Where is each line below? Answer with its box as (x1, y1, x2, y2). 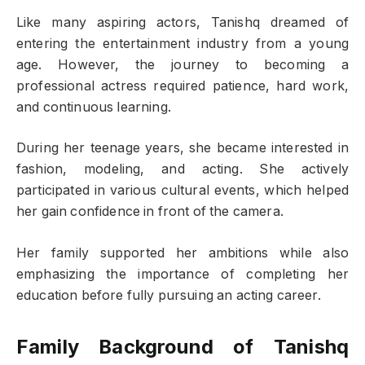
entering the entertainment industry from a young (16, 35, 349, 51)
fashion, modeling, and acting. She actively (16, 161, 349, 178)
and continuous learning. (16, 99, 171, 115)
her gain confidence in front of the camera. (16, 204, 284, 220)
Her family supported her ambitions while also (16, 244, 349, 261)
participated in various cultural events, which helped (16, 182, 349, 199)
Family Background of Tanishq (16, 335, 349, 359)
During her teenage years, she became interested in (16, 140, 349, 156)
